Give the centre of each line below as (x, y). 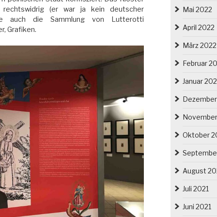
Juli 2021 (195, 188)
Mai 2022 (197, 9)
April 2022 (198, 27)
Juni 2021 (197, 206)
